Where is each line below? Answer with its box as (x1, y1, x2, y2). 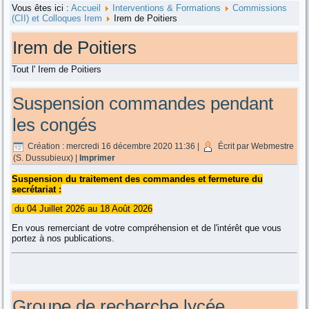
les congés (12, 114, 97, 135)
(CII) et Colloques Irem (12, 13, 103, 24)
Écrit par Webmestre (218, 141, 295, 151)
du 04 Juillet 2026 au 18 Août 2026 (12, 203, 153, 214)
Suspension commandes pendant (12, 92, 274, 114)
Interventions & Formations (112, 3, 221, 14)
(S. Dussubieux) (13, 152, 74, 163)
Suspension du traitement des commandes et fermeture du (12, 173, 263, 184)
